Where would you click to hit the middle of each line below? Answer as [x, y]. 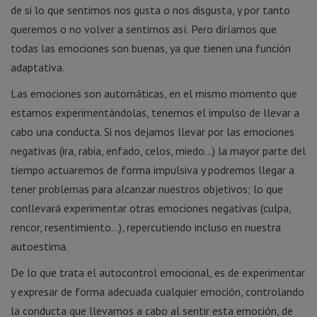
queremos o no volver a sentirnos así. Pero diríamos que [144, 29]
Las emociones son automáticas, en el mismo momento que [154, 93]
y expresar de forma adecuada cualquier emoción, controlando [157, 291]
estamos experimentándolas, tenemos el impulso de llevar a [155, 112]
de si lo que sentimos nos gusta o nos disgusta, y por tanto [150, 10]
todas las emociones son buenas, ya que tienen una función [151, 48]
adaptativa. [38, 67]
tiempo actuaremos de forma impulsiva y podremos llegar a [152, 169]
